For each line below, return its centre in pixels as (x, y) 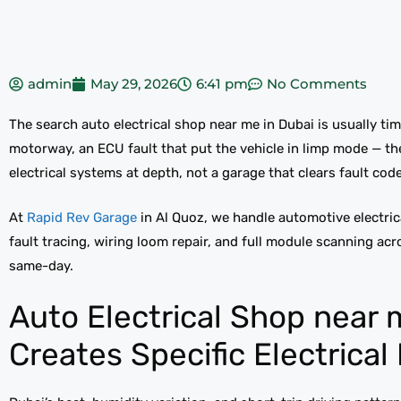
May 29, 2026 (134, 84)
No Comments (317, 84)
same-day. (41, 265)
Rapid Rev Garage (80, 217)
